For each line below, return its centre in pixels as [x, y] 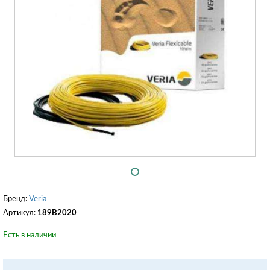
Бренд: [16, 199]
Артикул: [20, 213]
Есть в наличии [30, 235]
